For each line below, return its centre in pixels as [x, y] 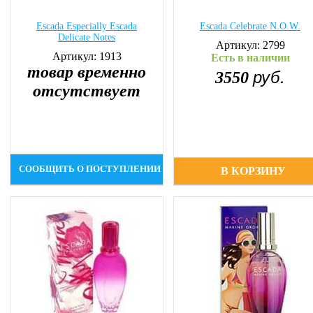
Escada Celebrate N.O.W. [250, 26]
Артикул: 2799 [250, 45]
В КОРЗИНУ [254, 171]
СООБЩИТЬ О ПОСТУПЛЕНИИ [90, 169]
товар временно [87, 72]
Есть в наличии [250, 58]
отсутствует [87, 91]
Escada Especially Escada [87, 26]
